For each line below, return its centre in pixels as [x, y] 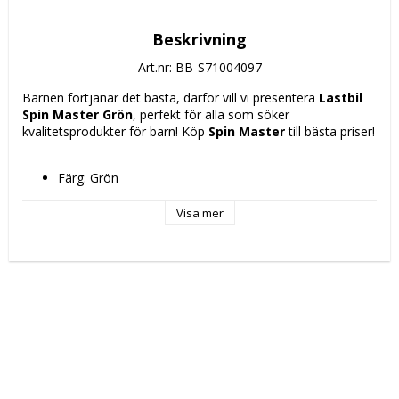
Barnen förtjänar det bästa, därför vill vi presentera [171, 98]
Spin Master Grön [77, 115]
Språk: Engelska [102, 212]
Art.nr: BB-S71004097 [199, 68]
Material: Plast [99, 195]
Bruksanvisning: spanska [128, 246]
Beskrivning [199, 40]
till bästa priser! [330, 132]
